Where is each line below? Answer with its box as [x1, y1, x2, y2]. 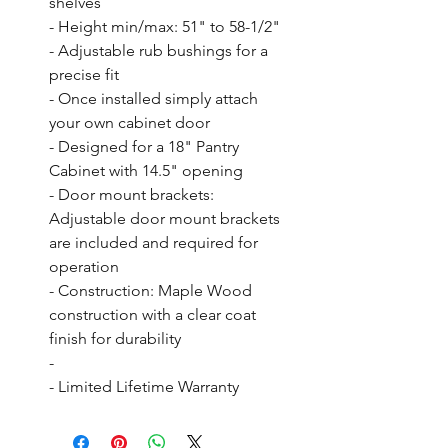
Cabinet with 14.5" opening [49, 160, 243, 180]
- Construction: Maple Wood [49, 280, 252, 300]
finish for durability [49, 328, 181, 348]
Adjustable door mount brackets [49, 208, 280, 228]
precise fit [49, 64, 119, 84]
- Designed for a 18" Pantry [49, 136, 239, 156]
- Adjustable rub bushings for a [49, 40, 268, 60]
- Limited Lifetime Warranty [49, 376, 239, 396]
